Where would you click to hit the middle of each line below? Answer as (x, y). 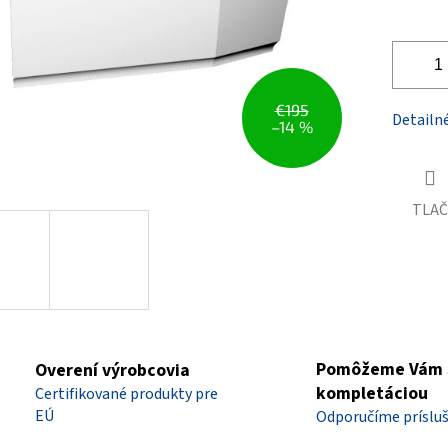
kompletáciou (372, 393)
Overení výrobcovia (112, 370)
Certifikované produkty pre (126, 393)
